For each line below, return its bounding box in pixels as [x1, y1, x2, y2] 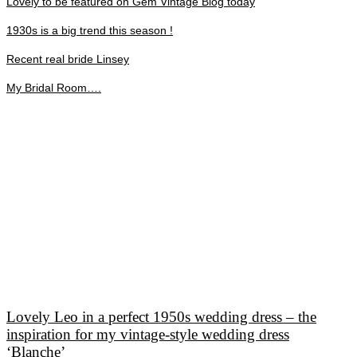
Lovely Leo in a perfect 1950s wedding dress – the [6, 308, 316, 326]
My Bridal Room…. [6, 80, 101, 94]
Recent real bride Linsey [6, 52, 129, 65]
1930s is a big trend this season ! [6, 23, 173, 37]
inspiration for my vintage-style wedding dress [6, 326, 289, 343]
